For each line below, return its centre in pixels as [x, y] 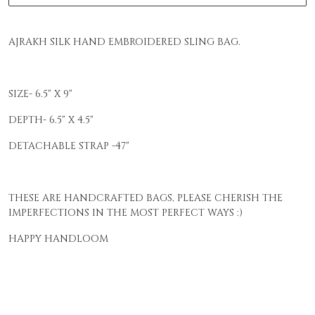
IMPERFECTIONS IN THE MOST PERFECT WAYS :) [126, 213]
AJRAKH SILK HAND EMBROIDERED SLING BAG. [124, 42]
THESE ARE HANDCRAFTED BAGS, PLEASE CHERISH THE [146, 198]
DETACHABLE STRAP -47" [69, 146]
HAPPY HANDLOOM [60, 239]
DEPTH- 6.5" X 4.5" [51, 120]
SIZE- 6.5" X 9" [40, 94]
